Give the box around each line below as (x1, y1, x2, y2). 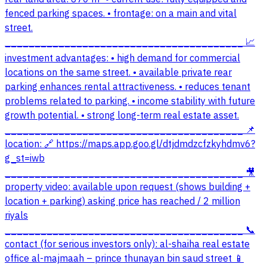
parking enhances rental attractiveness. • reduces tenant (5, 79, 250, 94)
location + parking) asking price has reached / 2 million (5, 194, 240, 209)
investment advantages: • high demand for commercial (5, 51, 240, 66)
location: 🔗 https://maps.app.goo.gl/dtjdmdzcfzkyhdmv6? (5, 136, 255, 151)
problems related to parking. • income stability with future (5, 94, 255, 108)
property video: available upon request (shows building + (5, 179, 250, 194)
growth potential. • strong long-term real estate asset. (5, 108, 239, 123)
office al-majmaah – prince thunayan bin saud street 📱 (5, 251, 244, 266)
